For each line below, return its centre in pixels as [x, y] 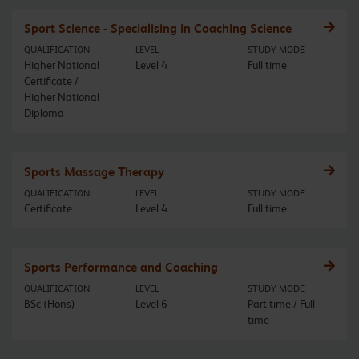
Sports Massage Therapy [94, 172]
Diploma [44, 113]
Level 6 [152, 304]
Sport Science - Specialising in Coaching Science [158, 29]
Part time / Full [281, 304]
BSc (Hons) [50, 304]
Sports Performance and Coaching [121, 268]
